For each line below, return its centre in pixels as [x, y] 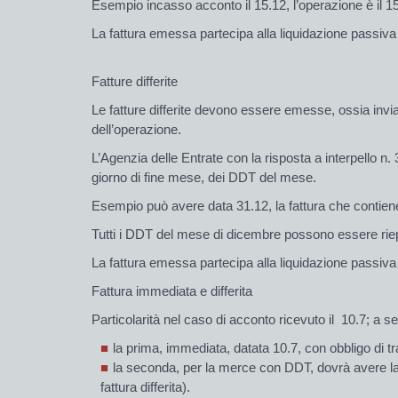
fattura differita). [145, 386]
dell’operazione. [136, 129]
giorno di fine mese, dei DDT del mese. [204, 177]
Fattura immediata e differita [172, 291]
